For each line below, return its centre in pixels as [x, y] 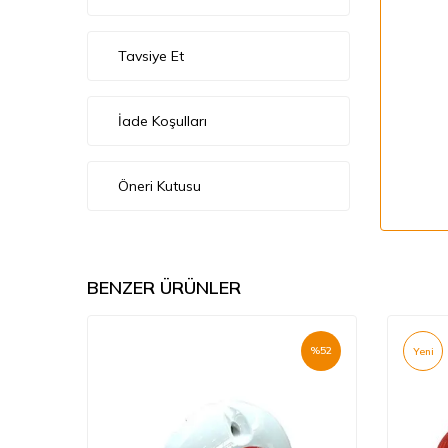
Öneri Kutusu [159, 185]
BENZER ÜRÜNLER [164, 287]
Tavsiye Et [151, 55]
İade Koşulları [162, 120]
